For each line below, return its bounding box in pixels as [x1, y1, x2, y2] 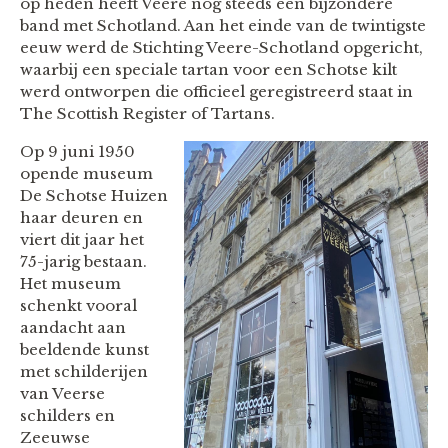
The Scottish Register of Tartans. [20, 103, 275, 123]
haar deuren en [20, 207, 143, 227]
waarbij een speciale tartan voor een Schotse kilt [20, 59, 397, 79]
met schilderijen [20, 361, 148, 381]
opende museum [20, 163, 153, 183]
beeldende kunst [20, 339, 149, 359]
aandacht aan [20, 317, 126, 337]
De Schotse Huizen [20, 185, 168, 205]
